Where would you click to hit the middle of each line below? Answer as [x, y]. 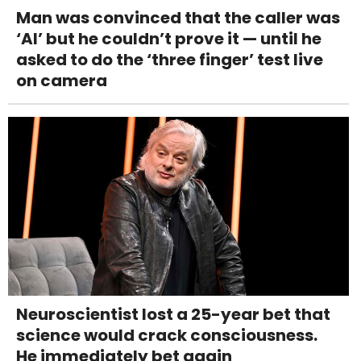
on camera [62, 81]
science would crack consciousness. [167, 336]
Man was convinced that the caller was [178, 18]
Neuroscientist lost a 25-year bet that [173, 315]
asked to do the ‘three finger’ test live [170, 60]
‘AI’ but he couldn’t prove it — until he [169, 39]
